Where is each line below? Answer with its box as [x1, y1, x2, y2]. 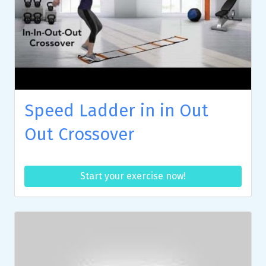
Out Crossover [24, 123, 135, 145]
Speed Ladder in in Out [24, 100, 208, 121]
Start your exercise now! [80, 170, 186, 182]
